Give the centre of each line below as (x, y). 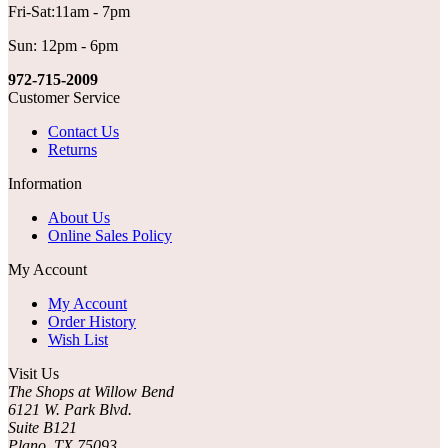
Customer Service (64, 98)
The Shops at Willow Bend (91, 392)
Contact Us (83, 132)
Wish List (78, 340)
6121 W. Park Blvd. (70, 410)
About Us (79, 218)
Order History (92, 322)
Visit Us (33, 374)
